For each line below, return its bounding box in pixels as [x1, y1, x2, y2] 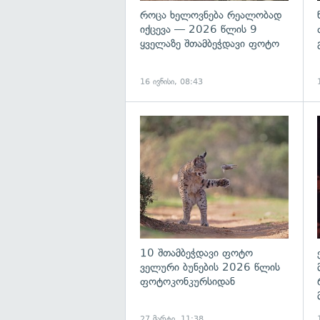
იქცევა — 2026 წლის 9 [140, 23, 257, 36]
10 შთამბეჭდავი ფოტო [140, 246, 253, 260]
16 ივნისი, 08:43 [140, 76, 203, 86]
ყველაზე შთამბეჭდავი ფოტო [140, 37, 279, 51]
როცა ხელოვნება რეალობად [140, 9, 281, 22]
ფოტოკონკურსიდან [140, 275, 235, 289]
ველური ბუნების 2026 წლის [140, 261, 280, 274]
